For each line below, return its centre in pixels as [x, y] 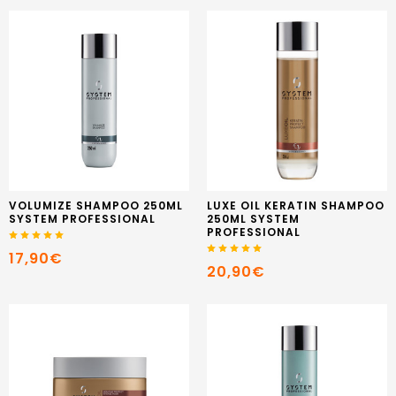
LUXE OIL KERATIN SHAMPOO [296, 205]
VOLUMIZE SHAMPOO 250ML [96, 205]
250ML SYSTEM [253, 218]
